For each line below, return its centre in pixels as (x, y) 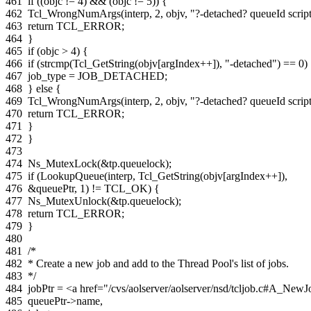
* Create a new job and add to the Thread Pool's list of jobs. (158, 263)
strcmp (55, 63)
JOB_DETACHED (121, 76)
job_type (47, 76)
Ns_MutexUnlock (67, 201)
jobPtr (41, 288)
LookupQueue (72, 176)
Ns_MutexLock (62, 163)
